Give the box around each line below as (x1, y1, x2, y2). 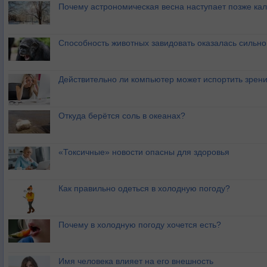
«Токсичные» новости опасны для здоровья (58, 147, 229, 157)
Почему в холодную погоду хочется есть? (58, 220, 221, 229)
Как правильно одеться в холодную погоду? (58, 184, 230, 193)
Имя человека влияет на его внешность (58, 256, 213, 266)
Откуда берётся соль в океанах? (58, 111, 185, 120)
